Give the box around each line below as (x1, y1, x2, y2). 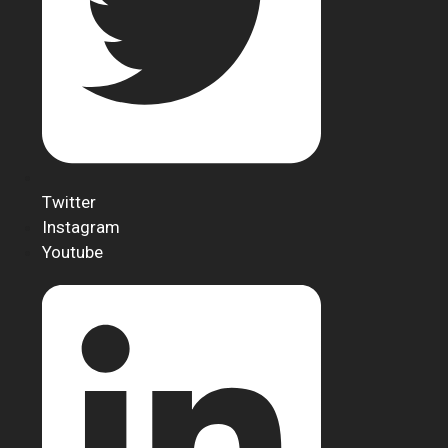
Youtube (41, 242, 103, 263)
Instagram (41, 217, 120, 238)
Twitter (41, 192, 96, 213)
